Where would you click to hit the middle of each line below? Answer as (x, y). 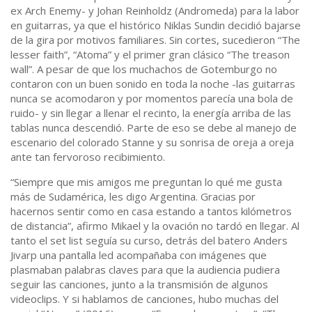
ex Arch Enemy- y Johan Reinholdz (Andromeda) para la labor (155, 11)
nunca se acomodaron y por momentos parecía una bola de (152, 99)
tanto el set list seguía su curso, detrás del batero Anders (149, 241)
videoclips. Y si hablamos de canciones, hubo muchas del (145, 299)
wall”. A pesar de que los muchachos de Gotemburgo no (144, 69)
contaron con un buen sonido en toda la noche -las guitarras (153, 84)
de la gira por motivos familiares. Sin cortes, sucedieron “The (155, 40)
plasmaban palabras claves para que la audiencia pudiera (145, 270)
